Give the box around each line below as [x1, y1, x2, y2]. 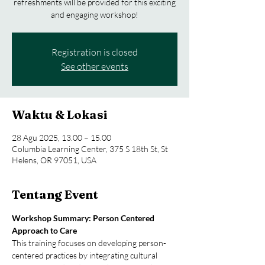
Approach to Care [12, 225, 77, 235]
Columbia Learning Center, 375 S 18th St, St [12, 144, 168, 154]
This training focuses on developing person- [12, 238, 166, 248]
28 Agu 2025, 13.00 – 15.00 [12, 132, 111, 143]
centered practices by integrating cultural [12, 250, 159, 260]
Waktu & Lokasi [12, 107, 107, 122]
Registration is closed [51, 46, 138, 58]
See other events [61, 60, 128, 72]
